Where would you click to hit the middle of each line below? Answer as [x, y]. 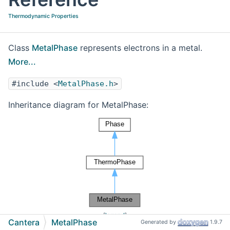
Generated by [159, 222]
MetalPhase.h [86, 84]
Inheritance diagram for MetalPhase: [78, 105]
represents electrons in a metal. [140, 48]
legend [115, 215]
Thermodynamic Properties [43, 16]
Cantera [24, 222]
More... [22, 62]
